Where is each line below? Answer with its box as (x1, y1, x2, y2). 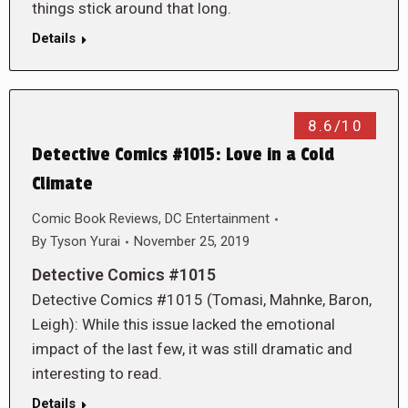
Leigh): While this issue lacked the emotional (32, 315, 335, 333)
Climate (32, 173, 93, 195)
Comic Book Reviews (32, 210, 158, 227)
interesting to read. (32, 364, 162, 382)
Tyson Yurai (50, 233, 120, 250)
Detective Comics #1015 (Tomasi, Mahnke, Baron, (32, 291, 372, 309)
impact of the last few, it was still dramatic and (32, 340, 352, 358)
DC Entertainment (165, 210, 270, 227)
